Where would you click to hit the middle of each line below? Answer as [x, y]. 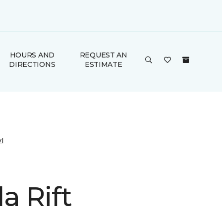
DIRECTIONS [32, 64]
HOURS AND [32, 55]
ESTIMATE [103, 64]
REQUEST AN [103, 55]
